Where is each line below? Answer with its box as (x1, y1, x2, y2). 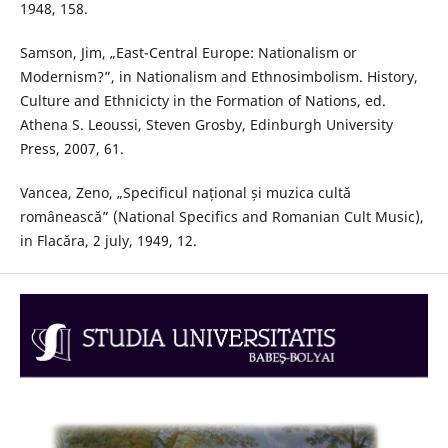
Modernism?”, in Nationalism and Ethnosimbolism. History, (19, 67, 418, 87)
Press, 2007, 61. (19, 139, 124, 159)
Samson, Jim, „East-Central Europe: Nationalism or (19, 43, 357, 63)
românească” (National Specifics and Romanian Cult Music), (19, 207, 424, 227)
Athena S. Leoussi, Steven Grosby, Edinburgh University (19, 115, 393, 135)
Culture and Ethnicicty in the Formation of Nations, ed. (19, 91, 386, 111)
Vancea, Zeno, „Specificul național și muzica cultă (19, 183, 351, 203)
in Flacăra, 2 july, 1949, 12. (19, 231, 197, 251)
